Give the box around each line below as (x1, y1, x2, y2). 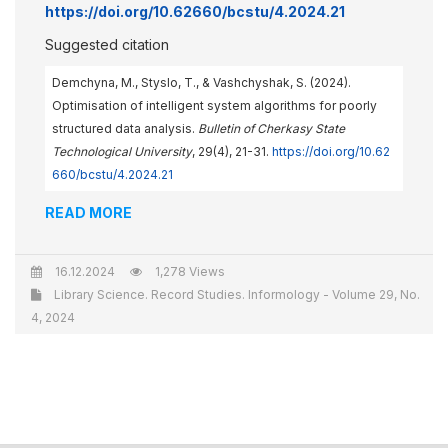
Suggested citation (45, 36, 169, 53)
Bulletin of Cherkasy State (198, 121, 345, 136)
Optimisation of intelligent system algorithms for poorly (52, 98, 377, 113)
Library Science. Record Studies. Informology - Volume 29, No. (51, 287, 420, 302)
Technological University (52, 144, 192, 159)
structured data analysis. (52, 121, 198, 136)
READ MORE (45, 204, 132, 221)
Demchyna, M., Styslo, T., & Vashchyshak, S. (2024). (52, 75, 351, 90)
